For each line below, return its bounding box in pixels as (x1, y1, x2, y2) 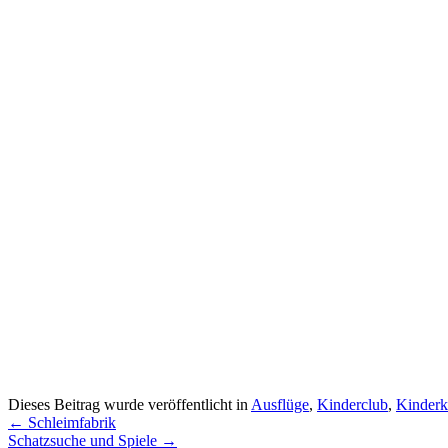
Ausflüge (251, 395, 309, 413)
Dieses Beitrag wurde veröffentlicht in (8, 395, 251, 413)
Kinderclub (317, 395, 388, 413)
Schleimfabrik (24, 413, 116, 431)
